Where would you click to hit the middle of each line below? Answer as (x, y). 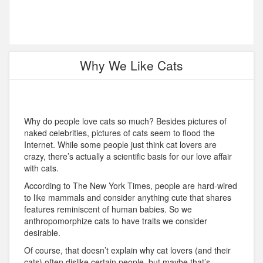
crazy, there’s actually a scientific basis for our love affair (128, 156)
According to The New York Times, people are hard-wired (131, 186)
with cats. (41, 168)
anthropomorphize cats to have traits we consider (116, 221)
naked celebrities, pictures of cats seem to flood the (119, 133)
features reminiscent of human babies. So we (108, 209)
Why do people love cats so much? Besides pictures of (125, 121)
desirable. (42, 233)
